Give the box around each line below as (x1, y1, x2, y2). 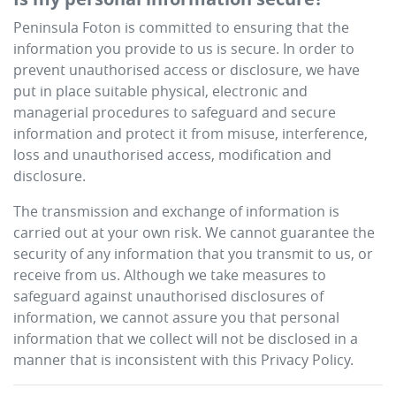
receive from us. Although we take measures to (13, 265, 326, 285)
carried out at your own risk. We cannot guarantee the (13, 223, 375, 242)
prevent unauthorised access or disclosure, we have (13, 60, 360, 80)
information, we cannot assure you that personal (13, 308, 339, 327)
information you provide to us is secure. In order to (13, 39, 354, 58)
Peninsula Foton (13, 18, 121, 37)
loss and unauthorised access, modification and (13, 145, 331, 164)
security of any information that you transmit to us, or (13, 244, 373, 263)
